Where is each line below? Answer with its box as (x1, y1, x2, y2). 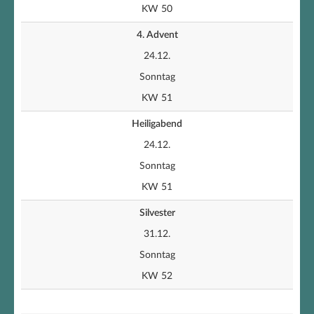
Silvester (139, 208, 175, 218)
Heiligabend (132, 119, 182, 129)
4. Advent (136, 30, 178, 40)
